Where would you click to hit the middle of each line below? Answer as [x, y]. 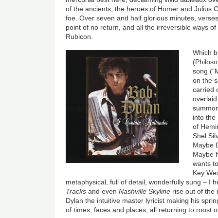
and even [103, 191]
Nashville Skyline [145, 191]
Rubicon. [80, 36]
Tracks [76, 191]
